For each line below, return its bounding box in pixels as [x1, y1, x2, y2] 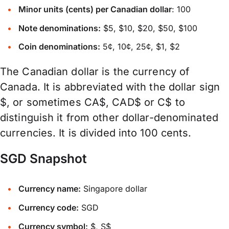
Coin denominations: [18, 41, 101, 52]
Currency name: [18, 184, 81, 194]
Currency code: [18, 202, 79, 213]
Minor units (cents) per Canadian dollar [18, 4, 172, 14]
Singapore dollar [81, 184, 148, 194]
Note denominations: [18, 22, 101, 33]
